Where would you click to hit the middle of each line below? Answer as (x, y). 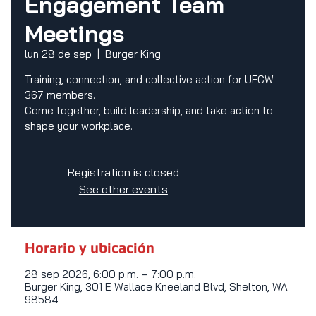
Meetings (74, 34)
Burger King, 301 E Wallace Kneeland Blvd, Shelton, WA (156, 287)
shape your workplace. (78, 126)
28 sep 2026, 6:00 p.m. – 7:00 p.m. (110, 274)
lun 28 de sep (58, 54)
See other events (123, 189)
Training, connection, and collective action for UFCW (149, 80)
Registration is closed (123, 172)
